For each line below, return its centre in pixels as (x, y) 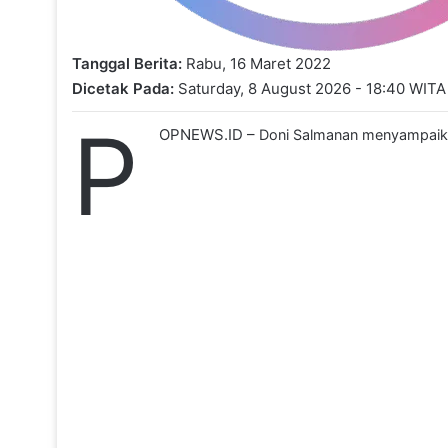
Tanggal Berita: (127, 63)
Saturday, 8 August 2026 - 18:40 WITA (310, 88)
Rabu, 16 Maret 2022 (256, 63)
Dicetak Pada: (123, 88)
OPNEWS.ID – (209, 134)
